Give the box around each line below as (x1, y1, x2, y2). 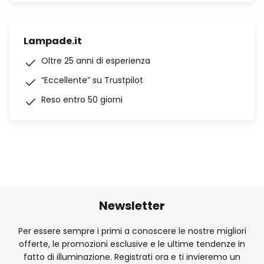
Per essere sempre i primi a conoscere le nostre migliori (18, 225, 246, 237)
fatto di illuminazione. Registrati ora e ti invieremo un (24, 250, 240, 263)
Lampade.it (24, 34, 82, 48)
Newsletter (99, 197, 165, 214)
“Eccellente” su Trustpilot (41, 74, 143, 86)
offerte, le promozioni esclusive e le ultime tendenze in (19, 237, 245, 250)
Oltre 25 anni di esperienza (41, 55, 150, 67)
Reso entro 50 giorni (41, 94, 123, 105)
